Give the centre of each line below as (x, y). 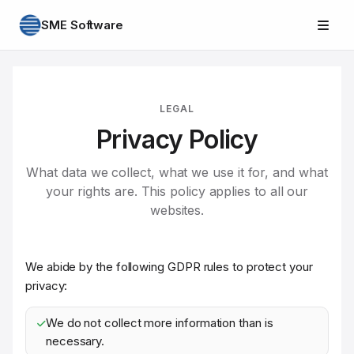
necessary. (75, 341)
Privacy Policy (177, 139)
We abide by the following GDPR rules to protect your (169, 267)
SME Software (83, 24)
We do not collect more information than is (159, 323)
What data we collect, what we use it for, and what (177, 172)
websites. (177, 210)
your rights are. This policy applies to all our (177, 191)
